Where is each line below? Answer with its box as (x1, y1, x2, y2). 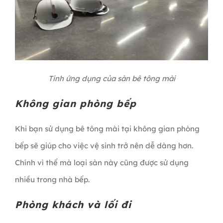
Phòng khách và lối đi (14, 198, 131, 211)
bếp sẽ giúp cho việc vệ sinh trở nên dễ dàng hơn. (14, 140, 193, 150)
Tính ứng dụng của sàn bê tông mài (48, 74, 175, 84)
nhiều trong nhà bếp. (14, 174, 90, 184)
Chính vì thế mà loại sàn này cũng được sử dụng (14, 157, 189, 167)
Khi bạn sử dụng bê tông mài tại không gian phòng (14, 123, 200, 133)
